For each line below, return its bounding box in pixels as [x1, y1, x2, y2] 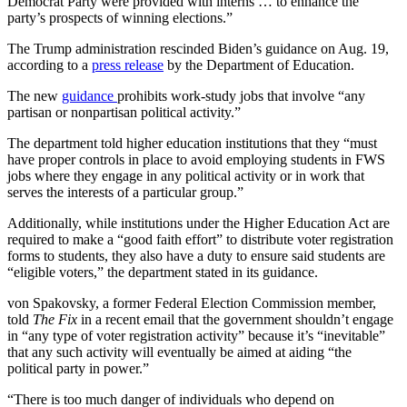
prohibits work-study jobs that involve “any [117, 87, 365, 104]
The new [7, 87, 62, 104]
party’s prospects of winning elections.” [7, 9, 233, 25]
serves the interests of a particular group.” [7, 184, 243, 200]
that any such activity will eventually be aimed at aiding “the [7, 343, 352, 360]
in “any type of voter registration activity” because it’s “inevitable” [7, 327, 385, 343]
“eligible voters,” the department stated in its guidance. [7, 263, 318, 280]
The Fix [33, 311, 77, 327]
